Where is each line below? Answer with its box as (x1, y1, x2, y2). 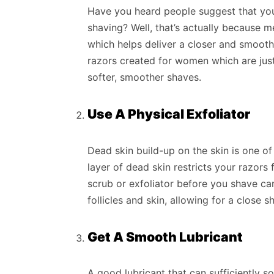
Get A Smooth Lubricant (87, 228, 243, 245)
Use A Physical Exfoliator (87, 106, 250, 122)
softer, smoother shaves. (87, 70, 201, 83)
